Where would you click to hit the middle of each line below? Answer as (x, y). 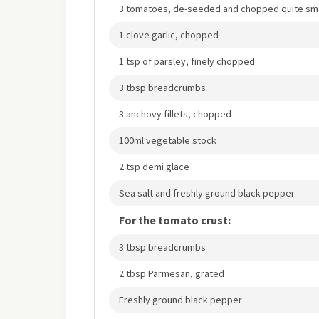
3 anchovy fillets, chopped (175, 114)
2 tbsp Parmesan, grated (172, 273)
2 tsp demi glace (154, 167)
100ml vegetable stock (168, 140)
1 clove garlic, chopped (169, 35)
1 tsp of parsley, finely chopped (187, 61)
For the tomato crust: (175, 220)
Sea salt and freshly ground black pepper (207, 193)
